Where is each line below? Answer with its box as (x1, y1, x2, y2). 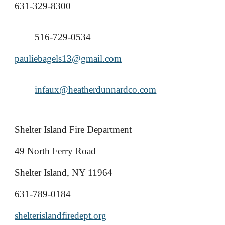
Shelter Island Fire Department (15, 124, 132, 135)
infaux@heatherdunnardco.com (35, 84, 157, 95)
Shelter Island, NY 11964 (15, 167, 113, 178)
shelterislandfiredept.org (15, 210, 107, 221)
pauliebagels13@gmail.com (15, 53, 122, 64)
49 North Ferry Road (15, 146, 96, 156)
